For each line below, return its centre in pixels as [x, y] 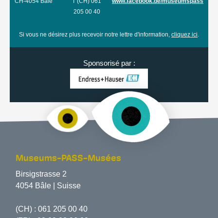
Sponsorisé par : [109, 63]
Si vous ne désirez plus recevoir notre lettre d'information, [95, 35]
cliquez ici [184, 35]
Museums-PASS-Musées [68, 159]
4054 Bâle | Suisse [48, 186]
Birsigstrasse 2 [41, 174]
